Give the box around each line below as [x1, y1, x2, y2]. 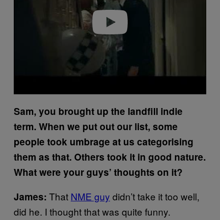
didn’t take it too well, [110, 190, 199, 203]
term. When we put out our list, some [14, 120, 178, 133]
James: [14, 190, 47, 203]
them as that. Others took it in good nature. [14, 150, 206, 164]
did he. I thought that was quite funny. [14, 205, 170, 218]
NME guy [71, 190, 110, 203]
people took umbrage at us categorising [14, 135, 193, 148]
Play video [95, 18, 125, 26]
